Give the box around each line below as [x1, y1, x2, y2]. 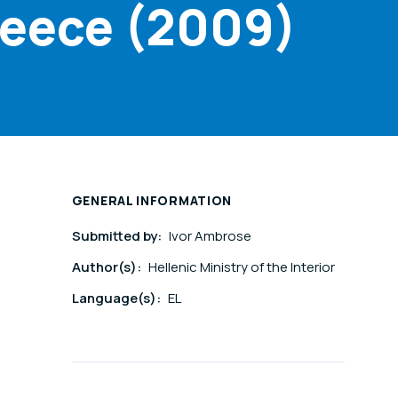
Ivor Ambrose [168, 227, 251, 246]
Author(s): [71, 258, 144, 277]
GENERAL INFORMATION [71, 192, 233, 210]
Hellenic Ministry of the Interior [147, 258, 335, 277]
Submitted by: [71, 227, 164, 246]
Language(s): [71, 289, 163, 308]
